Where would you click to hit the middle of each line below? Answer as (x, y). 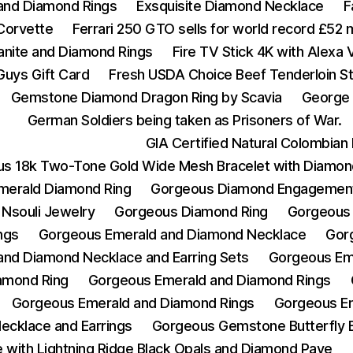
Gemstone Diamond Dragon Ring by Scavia (146, 97)
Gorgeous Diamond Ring (191, 212)
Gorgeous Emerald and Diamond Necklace (172, 234)
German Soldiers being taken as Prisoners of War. (184, 120)
